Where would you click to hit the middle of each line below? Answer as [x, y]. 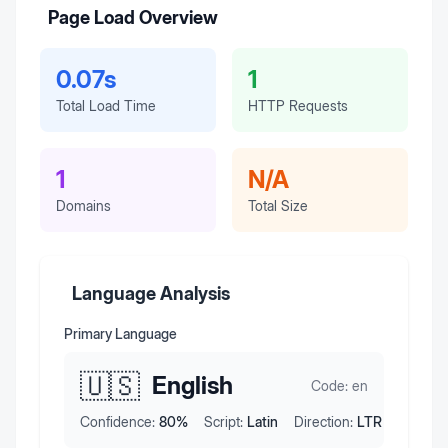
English [192, 386]
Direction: [323, 422]
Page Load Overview [133, 18]
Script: [223, 422]
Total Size [278, 206]
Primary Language [120, 334]
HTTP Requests [298, 106]
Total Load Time [106, 106]
